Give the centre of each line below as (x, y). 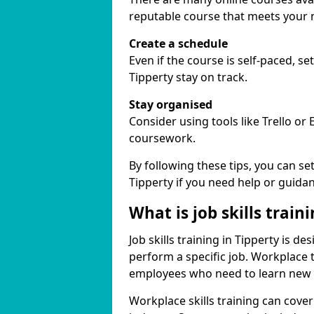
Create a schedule (178, 43)
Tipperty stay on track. (188, 77)
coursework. (162, 138)
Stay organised (171, 104)
